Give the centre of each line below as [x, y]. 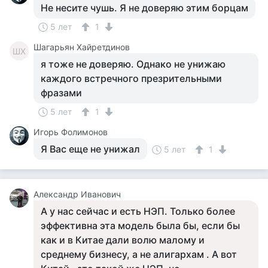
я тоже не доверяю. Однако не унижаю [133, 64]
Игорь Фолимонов [71, 132]
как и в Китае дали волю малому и [123, 240]
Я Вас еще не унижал [90, 149]
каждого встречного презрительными [131, 78]
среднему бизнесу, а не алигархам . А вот [139, 254]
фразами [61, 93]
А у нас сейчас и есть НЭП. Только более [138, 211]
